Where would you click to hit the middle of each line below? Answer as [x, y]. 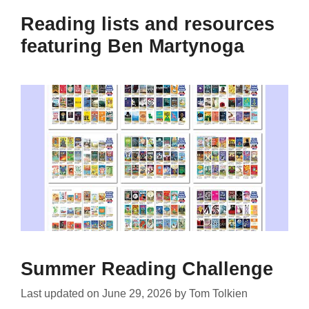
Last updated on [61, 293]
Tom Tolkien [218, 293]
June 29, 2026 [137, 293]
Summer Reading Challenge [147, 269]
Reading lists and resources [148, 24]
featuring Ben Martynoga [132, 46]
